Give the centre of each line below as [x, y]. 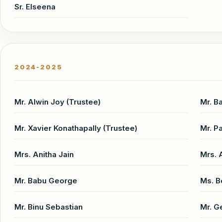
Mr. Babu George [46, 180]
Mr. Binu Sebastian [49, 207]
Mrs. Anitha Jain [44, 154]
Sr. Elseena [35, 6]
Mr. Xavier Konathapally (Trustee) [76, 128]
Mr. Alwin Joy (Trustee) [57, 102]
